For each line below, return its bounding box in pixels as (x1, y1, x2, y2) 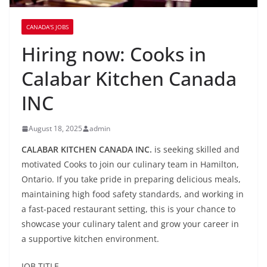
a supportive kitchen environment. (21, 233, 159, 245)
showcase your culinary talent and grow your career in (21, 218, 239, 230)
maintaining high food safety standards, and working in (21, 188, 244, 200)
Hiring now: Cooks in (21, 41, 206, 67)
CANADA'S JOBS (26, 23, 69, 32)
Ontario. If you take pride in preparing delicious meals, (21, 173, 241, 185)
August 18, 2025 (29, 123, 82, 134)
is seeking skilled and (152, 144, 240, 156)
